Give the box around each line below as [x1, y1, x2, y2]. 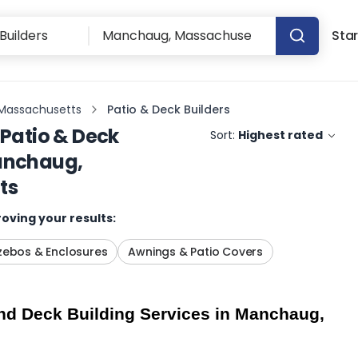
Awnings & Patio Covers [128, 244, 263, 260]
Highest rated [238, 127, 324, 143]
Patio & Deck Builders [107, 101, 230, 117]
